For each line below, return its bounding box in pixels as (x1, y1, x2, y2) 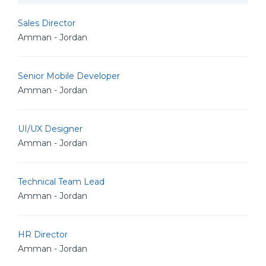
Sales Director (18, 18, 75, 28)
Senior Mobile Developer (18, 71, 120, 81)
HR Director (18, 229, 68, 240)
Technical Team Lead (18, 176, 104, 187)
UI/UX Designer (18, 123, 83, 134)
